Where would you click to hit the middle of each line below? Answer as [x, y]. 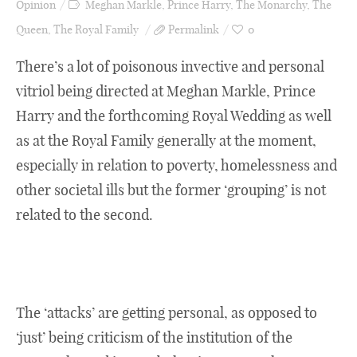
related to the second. [84, 215]
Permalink [194, 30]
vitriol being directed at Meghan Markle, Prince [166, 91]
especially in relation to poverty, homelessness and [177, 165]
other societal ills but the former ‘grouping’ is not [171, 190]
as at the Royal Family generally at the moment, [166, 141]
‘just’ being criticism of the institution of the [154, 337]
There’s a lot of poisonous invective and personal [170, 67]
